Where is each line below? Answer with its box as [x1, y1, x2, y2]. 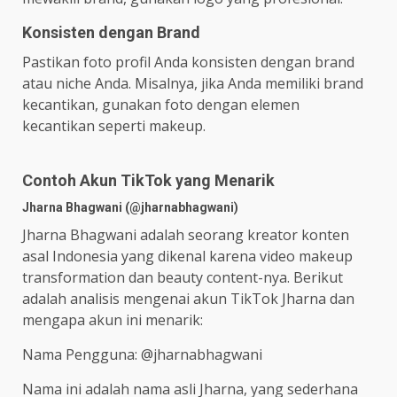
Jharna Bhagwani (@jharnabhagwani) [22, 200, 238, 215]
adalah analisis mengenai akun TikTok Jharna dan [22, 289, 354, 309]
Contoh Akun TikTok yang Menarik [22, 171, 275, 191]
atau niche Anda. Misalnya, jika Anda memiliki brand [22, 74, 363, 94]
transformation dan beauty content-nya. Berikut [22, 268, 343, 288]
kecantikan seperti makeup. [22, 116, 206, 136]
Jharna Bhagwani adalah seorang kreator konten [22, 225, 349, 245]
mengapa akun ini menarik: [22, 310, 203, 331]
